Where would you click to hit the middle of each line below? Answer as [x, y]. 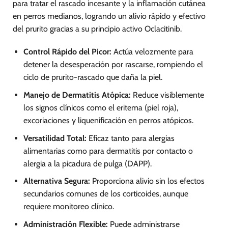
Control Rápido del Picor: [67, 52]
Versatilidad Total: [55, 138]
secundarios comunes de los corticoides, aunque [106, 194]
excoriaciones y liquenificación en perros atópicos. [108, 121]
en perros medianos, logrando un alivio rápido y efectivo [109, 16]
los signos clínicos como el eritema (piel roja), [101, 108]
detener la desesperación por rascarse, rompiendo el [113, 65]
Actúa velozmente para [152, 52]
